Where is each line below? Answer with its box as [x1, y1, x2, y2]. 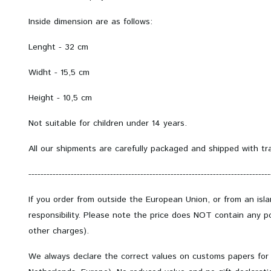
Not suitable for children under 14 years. [28, 117, 187, 129]
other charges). [28, 225, 92, 237]
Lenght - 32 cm [28, 41, 88, 53]
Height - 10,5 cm [28, 92, 92, 104]
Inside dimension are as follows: [28, 16, 152, 28]
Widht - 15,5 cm [28, 67, 90, 79]
